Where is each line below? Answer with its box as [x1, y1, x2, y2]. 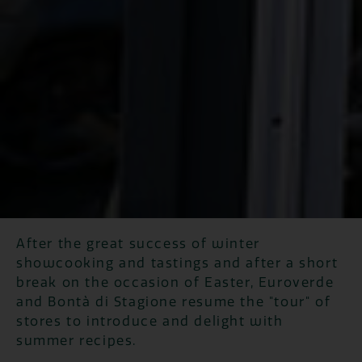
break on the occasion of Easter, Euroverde [16, 275, 335, 291]
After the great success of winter [16, 236, 260, 252]
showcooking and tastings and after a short [16, 255, 339, 271]
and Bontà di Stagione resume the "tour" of [16, 294, 331, 310]
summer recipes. [16, 333, 137, 349]
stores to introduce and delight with [16, 314, 284, 330]
